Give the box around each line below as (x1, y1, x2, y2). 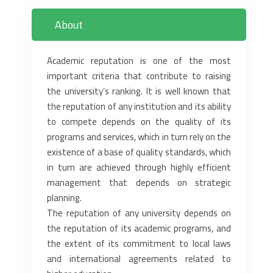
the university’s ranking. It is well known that (47, 82, 231, 100)
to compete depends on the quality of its (47, 112, 231, 130)
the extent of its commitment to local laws (47, 234, 231, 252)
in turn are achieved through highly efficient (47, 158, 231, 176)
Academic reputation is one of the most (47, 51, 231, 69)
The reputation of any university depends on (47, 204, 231, 222)
